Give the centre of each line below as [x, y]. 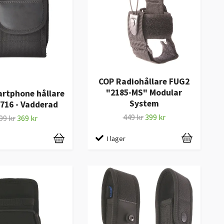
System [144, 104]
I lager [116, 139]
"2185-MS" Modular [144, 93]
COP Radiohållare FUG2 [144, 82]
